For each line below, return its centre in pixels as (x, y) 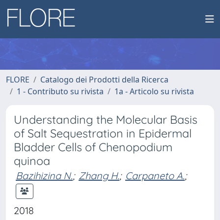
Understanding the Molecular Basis (106, 120)
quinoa (32, 161)
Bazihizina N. (44, 176)
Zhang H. (99, 176)
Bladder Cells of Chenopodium (93, 147)
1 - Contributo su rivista (60, 91)
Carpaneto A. (155, 176)
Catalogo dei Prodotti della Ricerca (104, 80)
